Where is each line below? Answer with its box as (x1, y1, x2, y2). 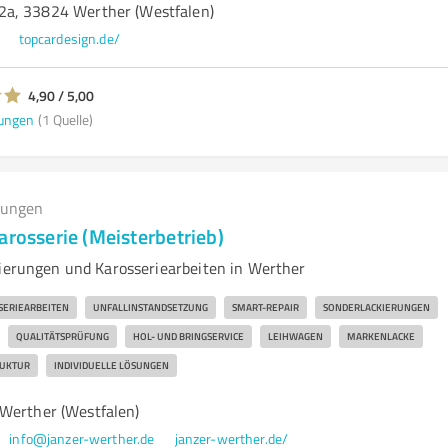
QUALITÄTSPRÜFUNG (15, 329, 109, 343)
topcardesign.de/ (18, 29, 120, 48)
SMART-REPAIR (231, 300, 299, 314)
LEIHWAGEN (267, 329, 323, 343)
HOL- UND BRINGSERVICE (132, 329, 244, 343)
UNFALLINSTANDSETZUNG (92, 300, 208, 314)
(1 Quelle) (37, 109, 93, 129)
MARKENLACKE (346, 329, 415, 343)
